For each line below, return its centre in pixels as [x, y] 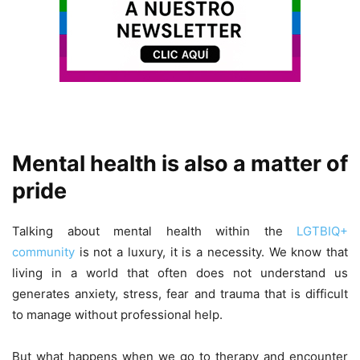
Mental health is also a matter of [180, 163]
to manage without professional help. [117, 314]
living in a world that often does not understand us [180, 272]
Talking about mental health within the [154, 231]
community [43, 252]
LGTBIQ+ [322, 231]
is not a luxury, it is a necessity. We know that [211, 252]
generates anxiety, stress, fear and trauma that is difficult [180, 293]
